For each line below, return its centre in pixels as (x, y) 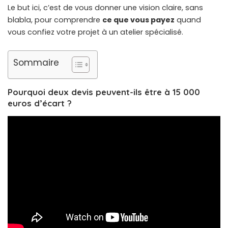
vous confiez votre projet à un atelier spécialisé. (95, 32)
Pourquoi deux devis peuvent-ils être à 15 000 (104, 92)
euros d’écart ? (40, 103)
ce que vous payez (138, 20)
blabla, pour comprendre (55, 20)
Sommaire (36, 62)
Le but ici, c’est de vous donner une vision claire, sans (105, 8)
